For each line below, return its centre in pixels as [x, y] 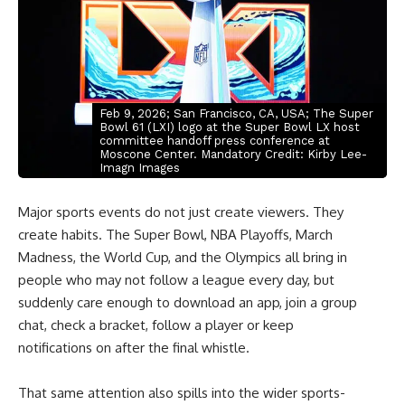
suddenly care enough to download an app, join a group [188, 302]
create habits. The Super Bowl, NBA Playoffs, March [175, 234]
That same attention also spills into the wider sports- [182, 392]
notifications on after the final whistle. [134, 347]
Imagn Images [139, 167]
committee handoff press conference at [214, 140]
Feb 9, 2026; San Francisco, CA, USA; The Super [236, 113]
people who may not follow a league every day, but [176, 279]
